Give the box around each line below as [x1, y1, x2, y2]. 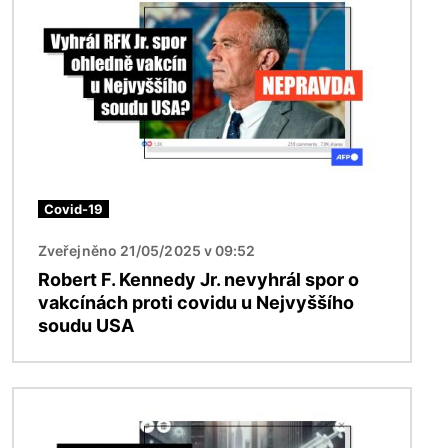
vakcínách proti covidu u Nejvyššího [38, 291, 354, 313]
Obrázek [13, 389, 80, 410]
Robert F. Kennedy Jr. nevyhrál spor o [38, 268, 359, 290]
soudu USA [38, 314, 134, 336]
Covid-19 [44, 200, 103, 217]
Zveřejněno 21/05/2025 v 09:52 [38, 241, 256, 259]
